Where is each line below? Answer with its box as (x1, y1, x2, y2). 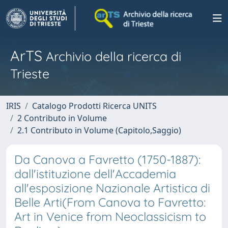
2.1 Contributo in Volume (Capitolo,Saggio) (17, 125, 181, 136)
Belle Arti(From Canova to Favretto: (14, 195, 206, 210)
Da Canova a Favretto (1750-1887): (14, 152, 201, 167)
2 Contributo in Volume (17, 112, 107, 124)
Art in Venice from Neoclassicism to (14, 209, 206, 224)
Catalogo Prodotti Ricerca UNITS (32, 100, 157, 111)
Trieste (10, 66, 49, 81)
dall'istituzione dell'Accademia (14, 166, 176, 181)
